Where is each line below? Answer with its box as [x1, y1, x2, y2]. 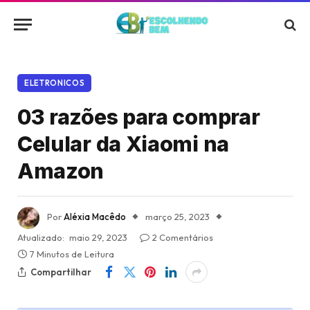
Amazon [17, 158, 104, 183]
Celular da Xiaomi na [17, 131, 229, 156]
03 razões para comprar [17, 104, 260, 129]
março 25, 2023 [145, 211, 210, 223]
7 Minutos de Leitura [30, 248, 114, 259]
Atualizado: [17, 232, 64, 243]
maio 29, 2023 [69, 232, 127, 243]
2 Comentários [152, 232, 213, 243]
